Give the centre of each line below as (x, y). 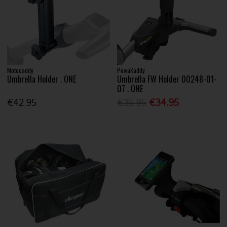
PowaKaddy (131, 70)
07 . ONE (130, 88)
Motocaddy (21, 70)
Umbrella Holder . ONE (42, 79)
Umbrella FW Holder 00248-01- (167, 79)
